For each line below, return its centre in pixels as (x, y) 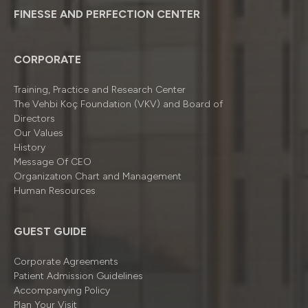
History (30, 147)
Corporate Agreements (66, 261)
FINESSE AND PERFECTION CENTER (107, 14)
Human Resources (55, 190)
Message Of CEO (53, 162)
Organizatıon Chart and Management (98, 176)
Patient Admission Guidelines (78, 276)
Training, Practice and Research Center (100, 89)
